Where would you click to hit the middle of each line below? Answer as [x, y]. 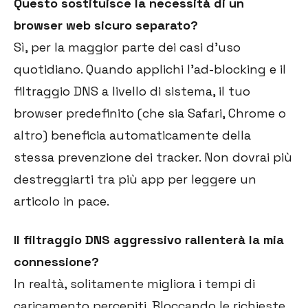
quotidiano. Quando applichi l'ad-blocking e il [150, 69]
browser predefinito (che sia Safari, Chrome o [150, 113]
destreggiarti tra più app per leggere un [135, 179]
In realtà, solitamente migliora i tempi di [134, 284]
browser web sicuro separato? [106, 25]
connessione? [56, 262]
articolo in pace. [62, 201]
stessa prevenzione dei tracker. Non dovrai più [153, 157]
